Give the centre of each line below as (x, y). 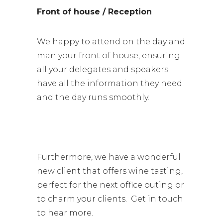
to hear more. (65, 213)
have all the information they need (110, 83)
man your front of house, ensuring (109, 56)
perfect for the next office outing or (111, 185)
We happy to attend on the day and (111, 42)
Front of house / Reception (96, 12)
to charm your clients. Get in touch (110, 199)
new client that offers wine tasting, (110, 171)
